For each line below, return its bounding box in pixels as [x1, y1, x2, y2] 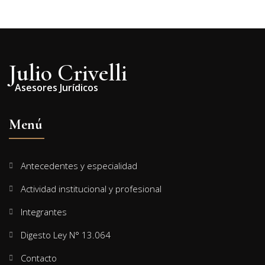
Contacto [21, 251, 57, 264]
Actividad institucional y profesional [21, 182, 161, 195]
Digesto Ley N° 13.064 [21, 228, 111, 241]
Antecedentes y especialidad [21, 159, 137, 172]
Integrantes [21, 205, 67, 218]
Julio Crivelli [9, 58, 127, 87]
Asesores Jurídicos [15, 80, 98, 94]
